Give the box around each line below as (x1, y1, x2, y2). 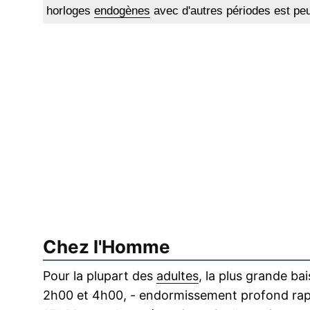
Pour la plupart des (43, 268, 156, 284)
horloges (46, 4, 94, 18)
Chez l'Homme (43, 236, 170, 258)
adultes (156, 268, 199, 284)
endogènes (94, 4, 150, 18)
